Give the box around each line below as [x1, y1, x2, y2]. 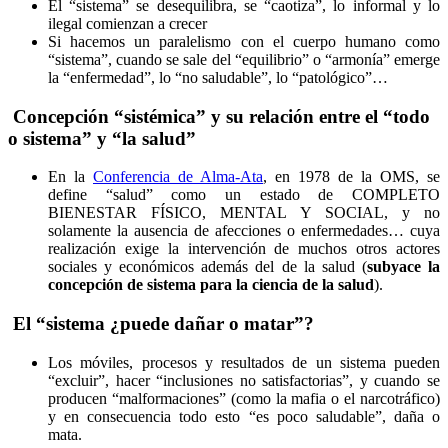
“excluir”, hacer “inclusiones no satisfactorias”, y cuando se [48, 371, 440, 389]
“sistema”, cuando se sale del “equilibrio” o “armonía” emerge [48, 50, 440, 68]
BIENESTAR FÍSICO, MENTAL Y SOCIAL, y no [48, 204, 440, 222]
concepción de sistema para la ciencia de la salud [48, 276, 374, 294]
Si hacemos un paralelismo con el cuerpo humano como [48, 32, 440, 50]
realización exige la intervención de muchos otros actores [48, 240, 440, 258]
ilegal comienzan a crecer [48, 14, 207, 32]
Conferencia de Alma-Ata [93, 168, 263, 186]
